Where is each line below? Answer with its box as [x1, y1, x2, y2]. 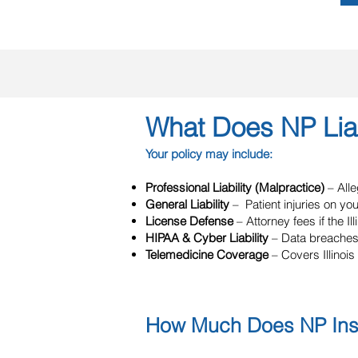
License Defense [145, 213, 233, 229]
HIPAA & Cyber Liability [145, 230, 268, 245]
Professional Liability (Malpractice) [145, 180, 328, 195]
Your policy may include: [145, 146, 272, 161]
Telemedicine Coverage [145, 247, 268, 262]
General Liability [145, 197, 229, 212]
